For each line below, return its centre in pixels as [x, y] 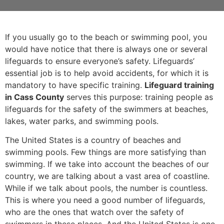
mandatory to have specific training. [75, 85]
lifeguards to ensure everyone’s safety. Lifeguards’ [100, 61]
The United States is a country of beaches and [93, 140]
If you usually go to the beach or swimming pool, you [106, 37]
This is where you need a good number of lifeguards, [105, 200]
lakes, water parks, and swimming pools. [82, 121]
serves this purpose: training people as [138, 97]
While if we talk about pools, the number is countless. [106, 188]
